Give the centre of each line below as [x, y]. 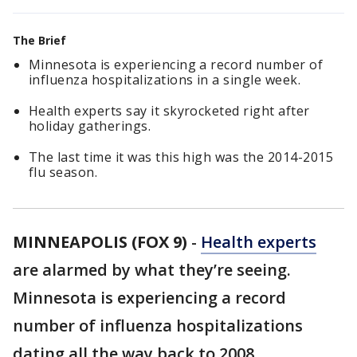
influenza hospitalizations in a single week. [165, 80]
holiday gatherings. [90, 126]
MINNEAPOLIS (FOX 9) [100, 242]
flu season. [63, 172]
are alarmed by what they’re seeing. [152, 270]
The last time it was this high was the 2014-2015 [181, 157]
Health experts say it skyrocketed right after [169, 111]
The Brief [39, 40]
